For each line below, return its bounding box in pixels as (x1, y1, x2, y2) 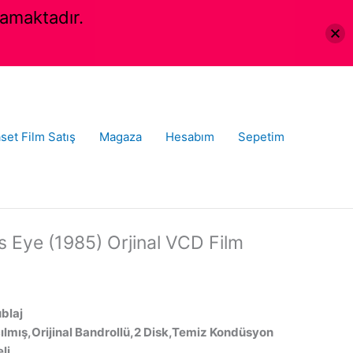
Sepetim (238, 128, 284, 144)
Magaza (99, 128, 142, 144)
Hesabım (165, 128, 214, 144)
